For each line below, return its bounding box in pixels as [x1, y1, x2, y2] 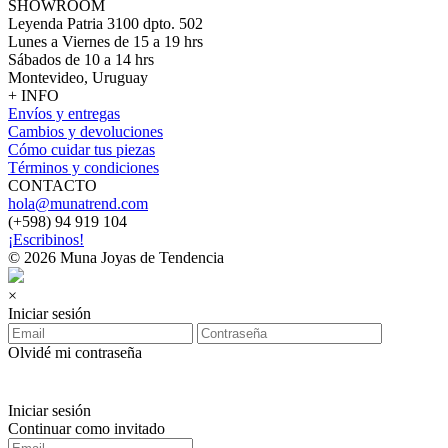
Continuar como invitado [8, 420, 165, 437]
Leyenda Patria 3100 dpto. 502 [8, 15, 203, 32]
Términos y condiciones [8, 159, 159, 176]
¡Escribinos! [8, 231, 84, 248]
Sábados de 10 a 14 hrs [8, 51, 154, 68]
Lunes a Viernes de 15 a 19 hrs [8, 33, 203, 50]
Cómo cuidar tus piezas [8, 141, 155, 158]
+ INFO [8, 87, 59, 104]
